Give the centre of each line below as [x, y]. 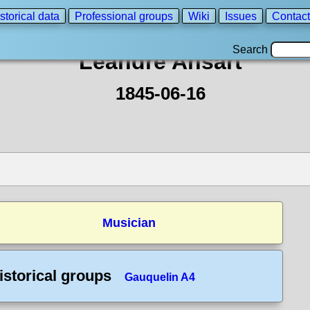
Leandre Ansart [161, 62]
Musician [129, 223]
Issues [241, 16]
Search [252, 49]
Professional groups [124, 16]
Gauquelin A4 [160, 277]
